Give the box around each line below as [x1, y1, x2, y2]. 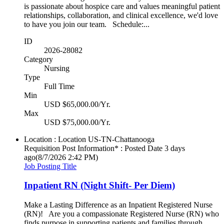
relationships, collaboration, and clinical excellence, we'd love [24, 10, 218, 19]
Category [24, 54, 53, 63]
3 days [164, 143, 185, 152]
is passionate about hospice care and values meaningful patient [24, 1, 220, 10]
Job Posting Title [24, 161, 76, 170]
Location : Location [24, 134, 86, 143]
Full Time [44, 81, 74, 90]
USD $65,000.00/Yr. [44, 99, 110, 108]
